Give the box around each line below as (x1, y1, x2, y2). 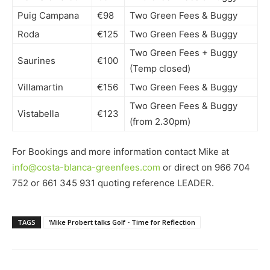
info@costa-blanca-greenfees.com (12, 161, 160, 173)
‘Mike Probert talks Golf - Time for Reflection (49, 217, 195, 227)
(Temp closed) (130, 62, 190, 74)
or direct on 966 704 (160, 161, 250, 173)
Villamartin (17, 81, 63, 93)
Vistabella (17, 107, 59, 119)
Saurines (17, 54, 55, 66)
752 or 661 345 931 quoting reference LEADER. (12, 177, 214, 189)
